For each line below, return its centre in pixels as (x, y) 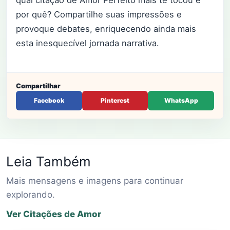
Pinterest (115, 100)
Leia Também (49, 161)
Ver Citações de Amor (54, 214)
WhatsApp (181, 100)
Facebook (49, 100)
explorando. (31, 194)
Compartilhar (38, 85)
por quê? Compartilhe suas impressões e (99, 15)
